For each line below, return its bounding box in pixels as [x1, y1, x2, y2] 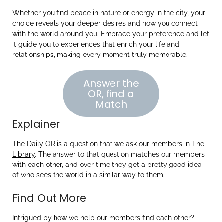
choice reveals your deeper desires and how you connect [12, 19, 198, 28]
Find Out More [12, 190, 86, 205]
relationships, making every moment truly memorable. [12, 51, 188, 59]
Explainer [12, 116, 60, 131]
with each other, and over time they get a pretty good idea [12, 160, 202, 168]
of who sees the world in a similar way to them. [12, 170, 165, 179]
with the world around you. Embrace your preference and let [12, 30, 209, 38]
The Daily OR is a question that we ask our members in [12, 139, 192, 148]
